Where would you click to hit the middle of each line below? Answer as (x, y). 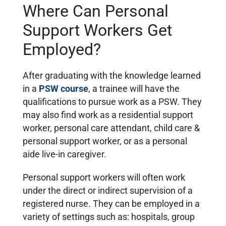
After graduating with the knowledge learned (112, 76)
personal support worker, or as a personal (105, 142)
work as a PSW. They (160, 102)
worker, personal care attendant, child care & (111, 128)
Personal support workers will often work (104, 178)
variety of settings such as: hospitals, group (109, 217)
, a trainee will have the (134, 89)
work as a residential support (135, 115)
